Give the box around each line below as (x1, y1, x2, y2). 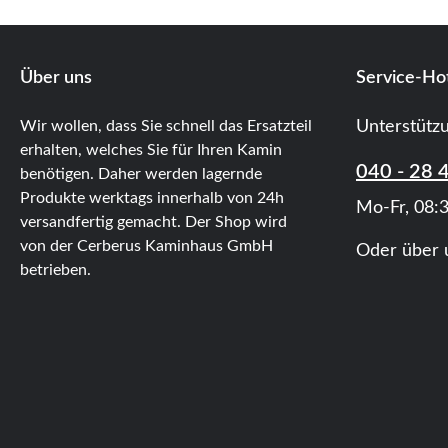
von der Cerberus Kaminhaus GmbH (20, 237, 273, 254)
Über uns (20, 68, 92, 87)
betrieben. (20, 261, 91, 278)
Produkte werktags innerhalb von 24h (20, 189, 284, 206)
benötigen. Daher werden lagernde (20, 165, 262, 182)
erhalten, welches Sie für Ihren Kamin (20, 141, 282, 158)
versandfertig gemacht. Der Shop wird (20, 213, 287, 230)
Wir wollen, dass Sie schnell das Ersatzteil (20, 117, 312, 134)
